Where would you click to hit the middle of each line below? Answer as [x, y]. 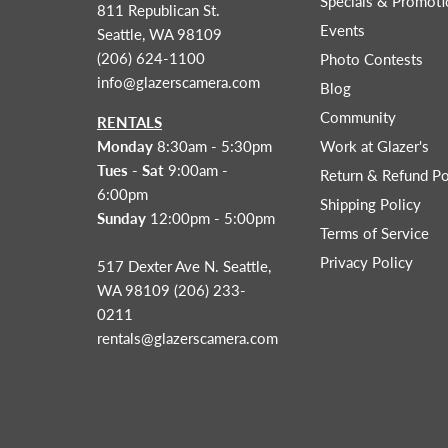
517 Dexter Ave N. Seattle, [184, 266]
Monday [127, 146]
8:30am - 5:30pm [214, 146]
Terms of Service [374, 233]
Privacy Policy [366, 262]
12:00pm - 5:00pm [212, 218]
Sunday [123, 218]
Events [342, 30]
